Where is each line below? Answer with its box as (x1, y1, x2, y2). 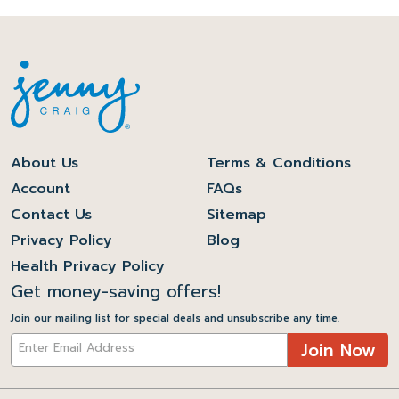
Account (11, 177, 70, 199)
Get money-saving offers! (11, 278, 221, 305)
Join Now (300, 337, 376, 363)
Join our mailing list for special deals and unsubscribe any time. (11, 310, 339, 326)
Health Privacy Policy (11, 255, 165, 277)
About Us (11, 151, 78, 174)
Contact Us (11, 203, 92, 225)
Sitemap (207, 203, 266, 225)
